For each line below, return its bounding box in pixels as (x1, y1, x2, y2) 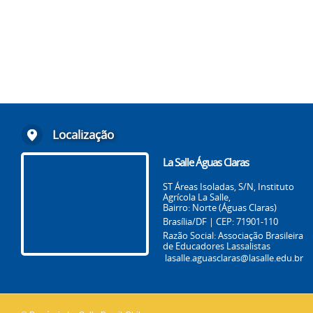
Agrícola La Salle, (163, 191, 231, 203)
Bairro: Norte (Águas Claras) (163, 201, 277, 214)
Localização (52, 126, 114, 143)
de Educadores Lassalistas (163, 240, 270, 252)
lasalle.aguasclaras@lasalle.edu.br (165, 252, 303, 264)
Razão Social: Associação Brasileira (163, 229, 303, 242)
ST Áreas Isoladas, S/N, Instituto (163, 180, 294, 193)
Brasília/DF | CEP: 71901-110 (163, 215, 278, 228)
